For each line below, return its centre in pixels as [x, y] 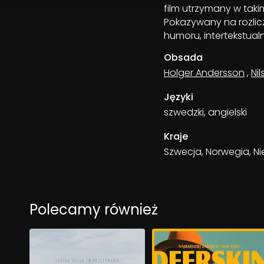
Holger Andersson [204, 73]
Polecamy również [94, 209]
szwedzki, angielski [205, 112]
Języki [179, 97]
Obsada [183, 57]
